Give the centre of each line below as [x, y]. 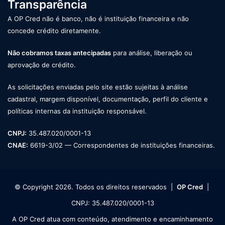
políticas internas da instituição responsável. [77, 111]
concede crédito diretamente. [54, 30]
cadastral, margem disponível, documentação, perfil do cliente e [108, 99]
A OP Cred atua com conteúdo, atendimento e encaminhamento [113, 219]
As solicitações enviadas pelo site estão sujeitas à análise [98, 87]
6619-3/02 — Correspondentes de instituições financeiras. [122, 145]
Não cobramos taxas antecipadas [59, 52]
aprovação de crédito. [42, 65]
